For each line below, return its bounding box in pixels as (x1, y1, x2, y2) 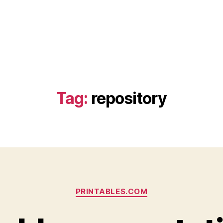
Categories (111, 182, 155, 192)
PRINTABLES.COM (75, 187, 148, 196)
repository (91, 89, 167, 108)
